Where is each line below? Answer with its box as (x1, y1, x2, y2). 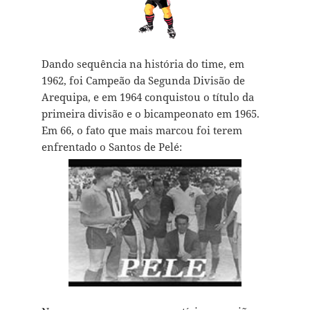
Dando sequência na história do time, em (41, 57, 244, 71)
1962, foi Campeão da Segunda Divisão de (41, 73, 245, 88)
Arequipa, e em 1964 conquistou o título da (41, 90, 254, 104)
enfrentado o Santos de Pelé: (41, 140, 182, 154)
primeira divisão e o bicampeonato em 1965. (41, 107, 259, 121)
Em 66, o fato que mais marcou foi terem (41, 123, 242, 138)
